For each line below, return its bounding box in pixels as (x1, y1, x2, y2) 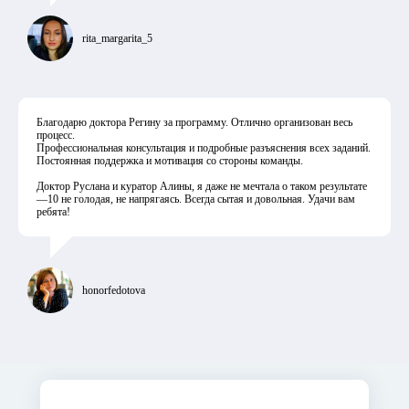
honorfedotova (82, 283, 145, 297)
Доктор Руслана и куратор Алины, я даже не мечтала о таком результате (37, 179, 367, 193)
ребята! (37, 204, 70, 218)
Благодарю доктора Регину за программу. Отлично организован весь (37, 115, 352, 129)
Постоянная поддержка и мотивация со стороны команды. (37, 153, 303, 167)
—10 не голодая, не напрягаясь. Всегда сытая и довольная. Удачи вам (37, 192, 355, 205)
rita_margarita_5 (82, 31, 152, 45)
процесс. (37, 128, 75, 142)
